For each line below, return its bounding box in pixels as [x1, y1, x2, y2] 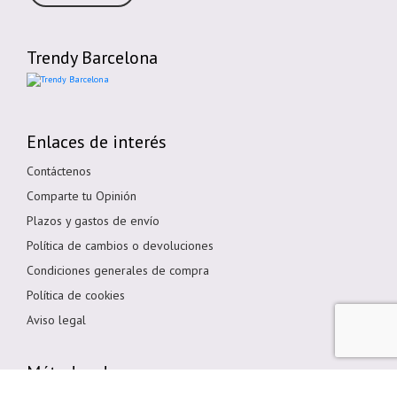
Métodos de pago [27, 360, 160, 384]
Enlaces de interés [27, 129, 167, 153]
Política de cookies [27, 286, 125, 303]
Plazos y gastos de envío [27, 212, 160, 229]
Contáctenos [27, 162, 91, 179]
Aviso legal [27, 311, 86, 328]
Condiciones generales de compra [27, 261, 209, 278]
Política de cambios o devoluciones [27, 237, 214, 253]
